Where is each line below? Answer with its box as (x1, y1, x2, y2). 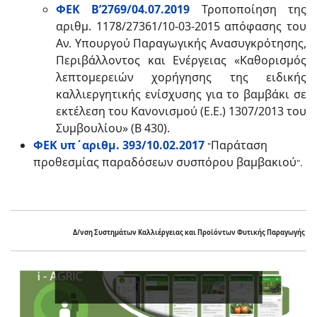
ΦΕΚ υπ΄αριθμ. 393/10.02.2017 (33, 137, 204, 153)
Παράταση (211, 137, 267, 153)
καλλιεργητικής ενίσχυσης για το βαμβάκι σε (56, 86, 306, 102)
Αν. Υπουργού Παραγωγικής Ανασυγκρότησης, (56, 35, 306, 51)
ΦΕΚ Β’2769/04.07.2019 (56, 1, 190, 17)
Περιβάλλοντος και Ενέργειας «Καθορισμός (56, 52, 306, 68)
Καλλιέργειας (138, 228, 183, 237)
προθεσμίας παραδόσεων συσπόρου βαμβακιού (33, 154, 296, 170)
